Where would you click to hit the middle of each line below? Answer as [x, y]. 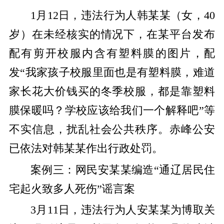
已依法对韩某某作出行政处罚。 [86, 149]
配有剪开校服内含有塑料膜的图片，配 [112, 54]
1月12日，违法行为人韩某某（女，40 [123, 16]
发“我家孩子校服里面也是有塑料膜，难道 [112, 73]
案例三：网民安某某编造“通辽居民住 [123, 170]
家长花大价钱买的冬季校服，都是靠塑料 [112, 92]
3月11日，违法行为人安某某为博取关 [123, 210]
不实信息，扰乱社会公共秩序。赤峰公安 [112, 130]
